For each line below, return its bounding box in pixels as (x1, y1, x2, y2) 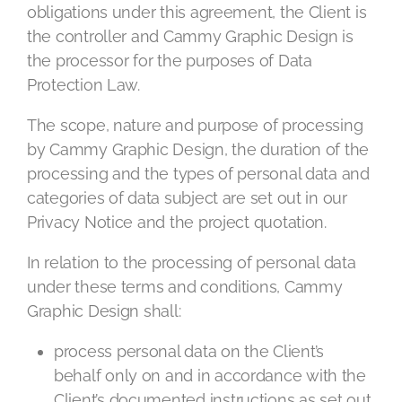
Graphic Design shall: (27, 301, 181, 320)
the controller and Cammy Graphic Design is (27, 27, 354, 46)
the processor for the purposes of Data (27, 51, 312, 70)
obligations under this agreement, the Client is (27, 3, 367, 22)
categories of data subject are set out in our (27, 188, 347, 207)
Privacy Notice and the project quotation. (27, 213, 327, 232)
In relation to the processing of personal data (27, 253, 356, 272)
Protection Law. (27, 75, 140, 94)
